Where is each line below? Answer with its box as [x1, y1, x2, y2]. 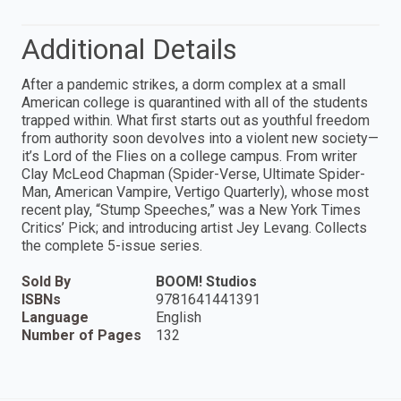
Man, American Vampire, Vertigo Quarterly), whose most [21, 183, 369, 200]
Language [21, 308, 89, 326]
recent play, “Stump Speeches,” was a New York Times [21, 200, 361, 218]
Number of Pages [21, 326, 141, 344]
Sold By [21, 272, 71, 290]
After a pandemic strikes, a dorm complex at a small [21, 75, 346, 93]
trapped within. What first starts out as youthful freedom [21, 111, 370, 129]
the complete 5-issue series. [21, 236, 202, 254]
